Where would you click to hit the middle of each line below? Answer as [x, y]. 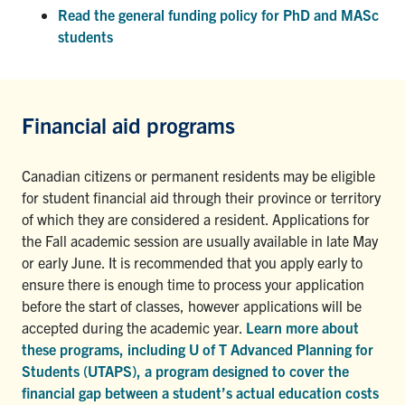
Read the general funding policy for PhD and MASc [218, 14]
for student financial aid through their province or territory [201, 197]
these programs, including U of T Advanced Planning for [198, 348]
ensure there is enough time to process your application [193, 283]
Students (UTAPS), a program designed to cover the [185, 370]
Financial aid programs [128, 124]
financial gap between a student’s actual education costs [200, 392]
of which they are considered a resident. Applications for [196, 218]
